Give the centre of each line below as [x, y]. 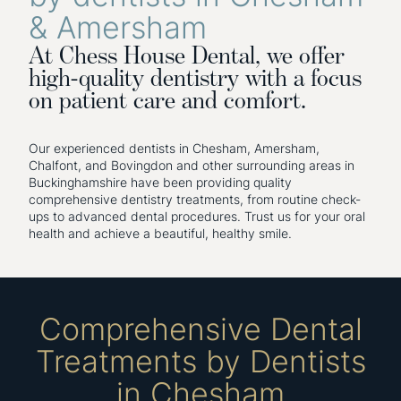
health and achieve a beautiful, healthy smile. [160, 234]
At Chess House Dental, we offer [187, 55]
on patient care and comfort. [167, 100]
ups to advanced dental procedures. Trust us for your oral [197, 217]
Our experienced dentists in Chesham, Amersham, [174, 149]
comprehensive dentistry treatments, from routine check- [195, 200]
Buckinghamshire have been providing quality [160, 183]
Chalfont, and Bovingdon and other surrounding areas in [192, 166]
